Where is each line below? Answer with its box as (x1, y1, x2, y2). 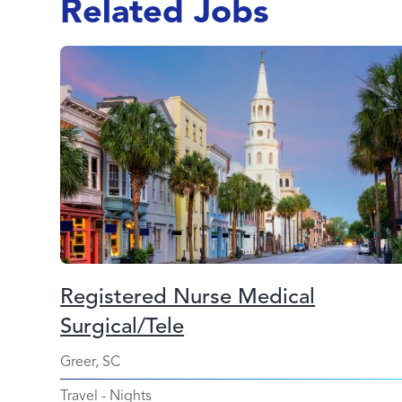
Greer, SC (60, 352, 121, 371)
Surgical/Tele (60, 311, 185, 339)
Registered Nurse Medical (60, 282, 316, 310)
